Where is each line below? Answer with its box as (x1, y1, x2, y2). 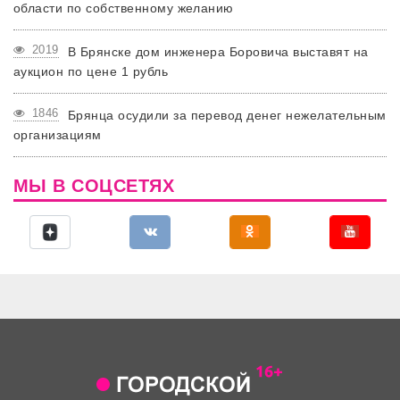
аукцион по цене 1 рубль (13, 63, 169, 79)
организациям (13, 127, 102, 142)
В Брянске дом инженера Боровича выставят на (67, 44, 369, 59)
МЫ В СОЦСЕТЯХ (13, 175, 175, 196)
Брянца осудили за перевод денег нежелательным (67, 107, 387, 122)
